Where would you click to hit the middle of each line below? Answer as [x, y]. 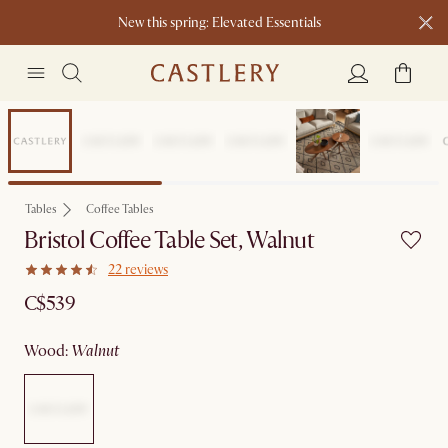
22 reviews [138, 269]
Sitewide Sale [60, 136]
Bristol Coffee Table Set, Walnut [169, 240]
